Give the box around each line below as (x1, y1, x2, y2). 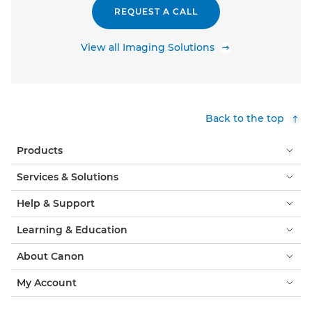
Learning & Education (17, 223, 127, 236)
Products (17, 143, 63, 157)
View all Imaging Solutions (81, 40, 214, 54)
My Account (17, 276, 77, 289)
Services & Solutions (17, 170, 118, 183)
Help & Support (17, 196, 95, 210)
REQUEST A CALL (114, 6, 198, 17)
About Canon (17, 249, 84, 263)
